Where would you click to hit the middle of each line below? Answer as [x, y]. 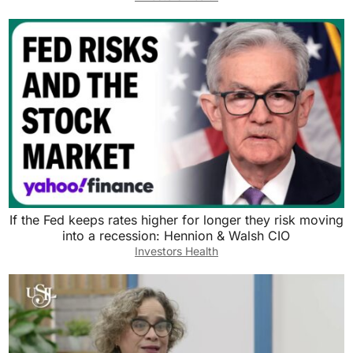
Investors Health [176, 251]
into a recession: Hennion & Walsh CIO [176, 235]
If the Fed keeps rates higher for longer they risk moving [176, 219]
